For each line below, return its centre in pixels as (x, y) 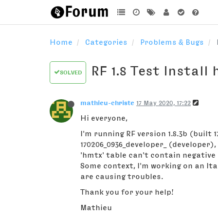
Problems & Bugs (172, 42)
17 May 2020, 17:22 (163, 103)
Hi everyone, (104, 118)
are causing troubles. (122, 176)
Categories (106, 42)
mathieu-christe (107, 103)
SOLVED (71, 73)
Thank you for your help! (127, 192)
